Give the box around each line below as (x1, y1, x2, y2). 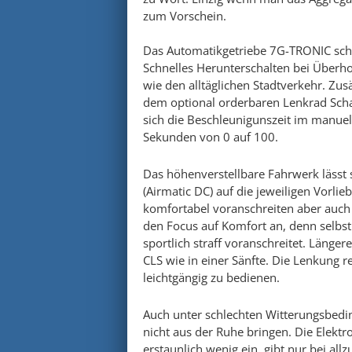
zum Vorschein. (143, 8, 226, 24)
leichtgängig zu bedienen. (143, 269, 280, 285)
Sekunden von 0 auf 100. (143, 129, 278, 145)
